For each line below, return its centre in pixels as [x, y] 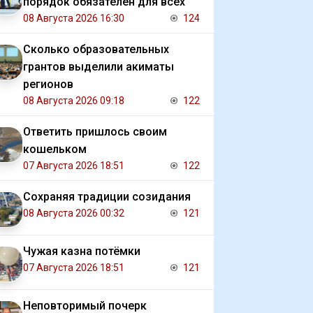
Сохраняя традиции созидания [107, 197]
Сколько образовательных [96, 49]
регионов [48, 84]
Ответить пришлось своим [95, 132]
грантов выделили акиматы [99, 67]
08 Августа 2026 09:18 [74, 101]
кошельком [55, 149]
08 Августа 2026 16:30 [74, 18]
